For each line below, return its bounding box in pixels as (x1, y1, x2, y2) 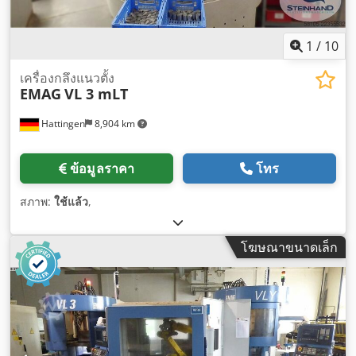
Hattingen (39, 116, 85, 130)
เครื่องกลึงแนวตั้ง (20, 68, 114, 87)
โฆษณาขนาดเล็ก (241, 238, 338, 256)
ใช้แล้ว (54, 193, 88, 209)
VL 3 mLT (64, 83, 128, 103)
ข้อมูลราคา (70, 159, 135, 177)
